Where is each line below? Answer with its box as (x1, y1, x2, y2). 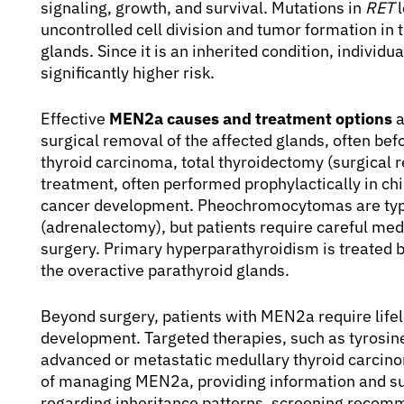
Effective (41, 107, 109, 129)
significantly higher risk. (41, 61, 215, 83)
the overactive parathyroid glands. (41, 259, 289, 280)
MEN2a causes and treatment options (109, 107, 392, 129)
